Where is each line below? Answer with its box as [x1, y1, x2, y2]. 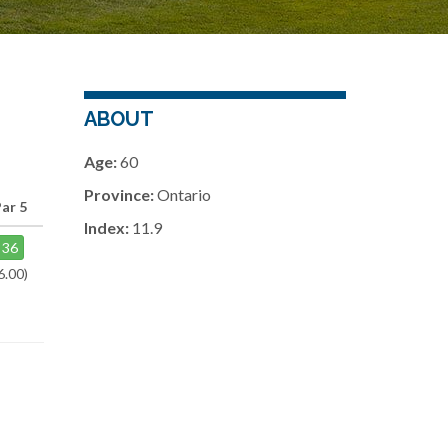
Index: [83, 218, 129, 237]
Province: [83, 185, 154, 204]
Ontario [153, 185, 211, 204]
